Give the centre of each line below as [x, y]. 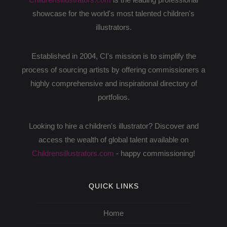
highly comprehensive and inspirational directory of [113, 83]
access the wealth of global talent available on [113, 140]
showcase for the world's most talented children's [113, 13]
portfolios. [113, 97]
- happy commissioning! [155, 153]
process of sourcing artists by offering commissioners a [113, 70]
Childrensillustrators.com [73, 153]
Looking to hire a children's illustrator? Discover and [113, 126]
